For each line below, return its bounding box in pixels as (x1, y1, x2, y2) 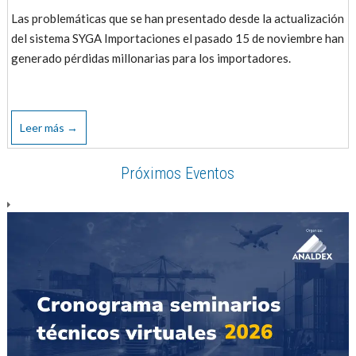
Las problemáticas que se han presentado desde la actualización (11, 11, 345, 26)
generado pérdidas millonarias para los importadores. (11, 51, 292, 66)
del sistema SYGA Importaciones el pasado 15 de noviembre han (11, 31, 345, 46)
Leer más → (20, 120, 79, 134)
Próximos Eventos (121, 164, 235, 184)
